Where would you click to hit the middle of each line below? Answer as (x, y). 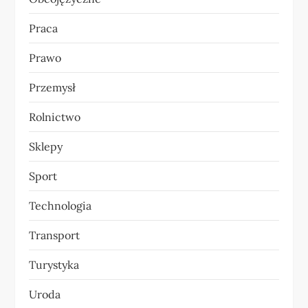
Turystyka (54, 264)
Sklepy (46, 146)
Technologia (60, 205)
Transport (55, 235)
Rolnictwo (55, 117)
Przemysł (53, 87)
